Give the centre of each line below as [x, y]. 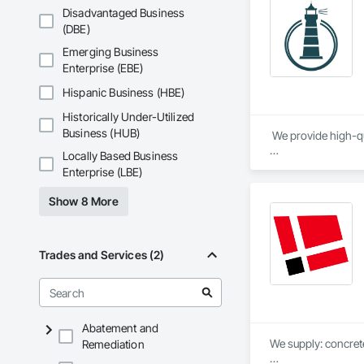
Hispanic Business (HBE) [124, 93]
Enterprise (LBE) [103, 172]
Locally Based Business [121, 156]
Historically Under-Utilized [129, 117]
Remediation [113, 344]
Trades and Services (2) [102, 255]
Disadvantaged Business [124, 13]
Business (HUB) [102, 133]
